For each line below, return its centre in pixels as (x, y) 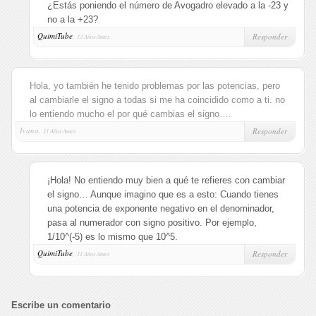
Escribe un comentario (61, 305)
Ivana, (31, 130)
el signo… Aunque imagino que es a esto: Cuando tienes (163, 194)
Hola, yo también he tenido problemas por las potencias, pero (155, 86)
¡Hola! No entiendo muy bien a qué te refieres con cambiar (166, 180)
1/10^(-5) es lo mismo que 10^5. (113, 237)
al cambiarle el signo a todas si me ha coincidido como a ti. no (157, 100)
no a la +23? (73, 19)
